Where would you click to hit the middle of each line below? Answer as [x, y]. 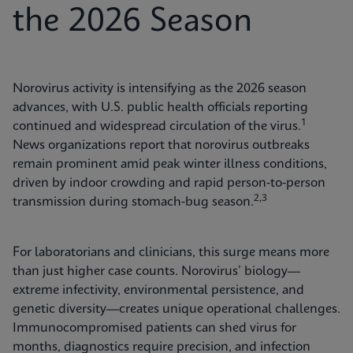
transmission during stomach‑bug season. [133, 202]
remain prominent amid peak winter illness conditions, [170, 164]
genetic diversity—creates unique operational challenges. [176, 309]
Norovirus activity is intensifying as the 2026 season [160, 89]
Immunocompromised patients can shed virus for [154, 328]
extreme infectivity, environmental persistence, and [158, 290]
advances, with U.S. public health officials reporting [160, 108]
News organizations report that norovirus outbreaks [161, 145]
